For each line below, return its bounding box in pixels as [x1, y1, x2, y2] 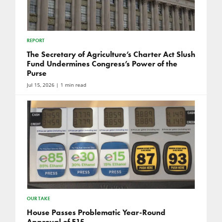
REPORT [26, 37, 45, 44]
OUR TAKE [26, 195, 50, 202]
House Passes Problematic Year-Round [26, 207, 166, 217]
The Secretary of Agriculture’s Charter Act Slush [26, 50, 195, 59]
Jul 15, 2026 [26, 82, 55, 89]
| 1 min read [54, 82, 86, 89]
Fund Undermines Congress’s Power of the [26, 59, 177, 69]
